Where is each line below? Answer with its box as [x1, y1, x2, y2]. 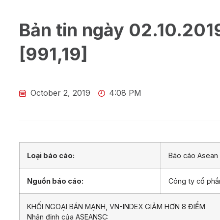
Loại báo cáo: [27, 151, 75, 160]
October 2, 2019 [30, 88, 90, 98]
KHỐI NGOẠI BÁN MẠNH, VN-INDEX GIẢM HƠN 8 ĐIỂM [27, 202, 205, 211]
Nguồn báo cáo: [27, 177, 83, 186]
